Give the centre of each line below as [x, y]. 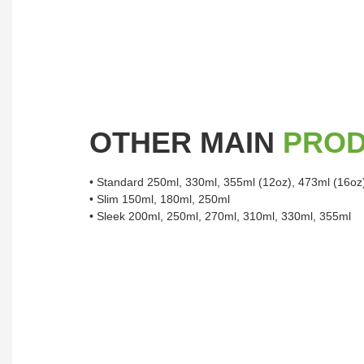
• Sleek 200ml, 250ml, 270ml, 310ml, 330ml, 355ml [220, 217]
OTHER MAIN [182, 143]
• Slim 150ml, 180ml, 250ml [160, 199]
